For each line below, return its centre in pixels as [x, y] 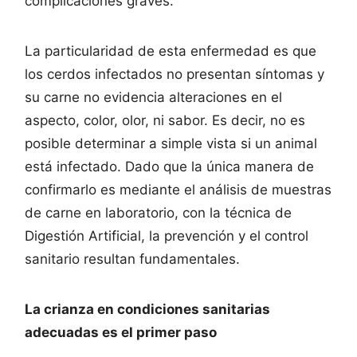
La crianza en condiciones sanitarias [147, 309]
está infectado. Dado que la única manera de [169, 166]
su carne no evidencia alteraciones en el [153, 97]
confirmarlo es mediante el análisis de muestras [178, 189]
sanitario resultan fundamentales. [132, 259]
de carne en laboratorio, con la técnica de [158, 212]
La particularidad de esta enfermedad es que [171, 51]
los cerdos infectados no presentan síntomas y [175, 74]
